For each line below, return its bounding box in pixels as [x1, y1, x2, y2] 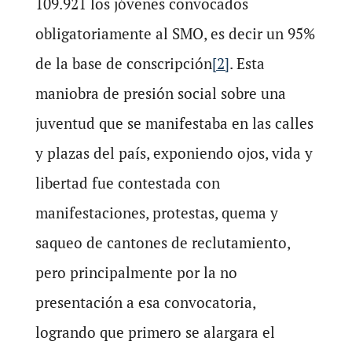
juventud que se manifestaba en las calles [35, 113, 313, 133]
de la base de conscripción [35, 53, 212, 73]
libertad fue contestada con [35, 173, 220, 192]
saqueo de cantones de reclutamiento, [35, 233, 290, 252]
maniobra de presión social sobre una [35, 83, 286, 103]
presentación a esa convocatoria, [35, 292, 255, 312]
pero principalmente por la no [35, 262, 237, 282]
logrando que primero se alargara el [35, 322, 275, 342]
